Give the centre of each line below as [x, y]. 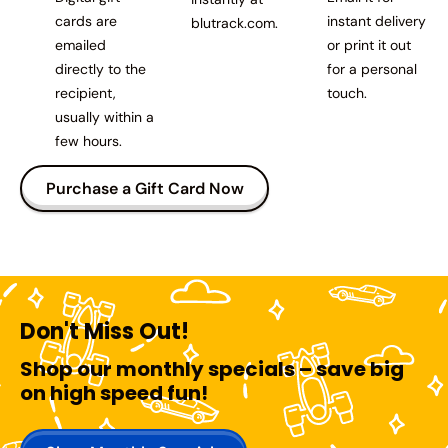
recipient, [86, 93]
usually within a [105, 117]
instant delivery [377, 21]
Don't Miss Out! [104, 331]
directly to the [101, 69]
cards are [86, 21]
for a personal [372, 69]
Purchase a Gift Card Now [144, 188]
